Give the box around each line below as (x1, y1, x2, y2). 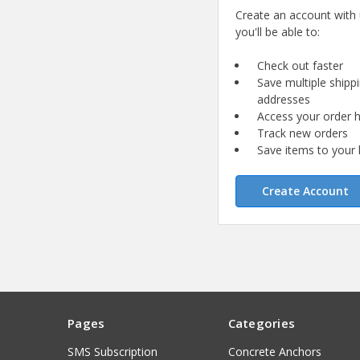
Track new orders (257, 125, 349, 141)
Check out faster (257, 58, 344, 74)
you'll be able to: (235, 24, 320, 40)
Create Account (261, 183, 349, 199)
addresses (257, 92, 311, 108)
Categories (227, 315, 295, 332)
